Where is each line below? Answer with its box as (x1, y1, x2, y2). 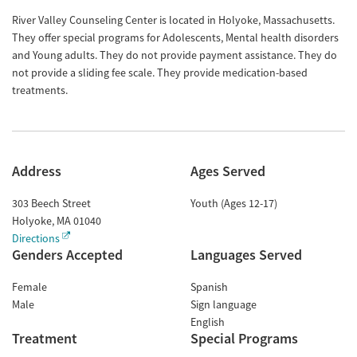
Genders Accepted (12, 245, 123, 264)
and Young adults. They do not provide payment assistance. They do (12, 48, 337, 62)
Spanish (190, 280, 228, 294)
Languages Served (190, 245, 302, 264)
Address (12, 162, 61, 180)
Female (12, 280, 47, 294)
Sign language (190, 297, 257, 312)
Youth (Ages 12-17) (190, 196, 277, 210)
